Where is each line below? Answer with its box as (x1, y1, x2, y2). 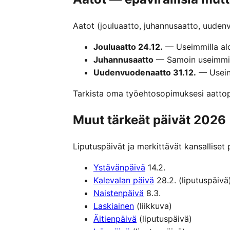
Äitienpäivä (93, 213, 137, 224)
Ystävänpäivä (93, 162, 145, 172)
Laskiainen (93, 200, 134, 211)
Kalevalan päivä (93, 175, 154, 185)
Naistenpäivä (93, 187, 144, 198)
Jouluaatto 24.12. (93, 42, 163, 52)
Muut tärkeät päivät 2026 (73, 112, 226, 127)
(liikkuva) (134, 200, 172, 211)
